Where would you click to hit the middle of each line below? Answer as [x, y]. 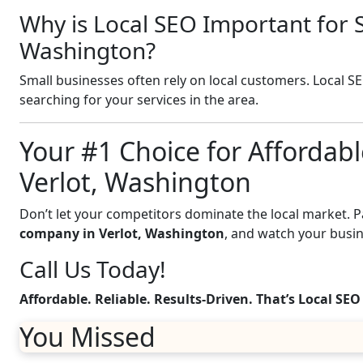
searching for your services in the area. [139, 100]
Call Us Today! [93, 269]
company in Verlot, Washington [122, 233]
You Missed [88, 337]
